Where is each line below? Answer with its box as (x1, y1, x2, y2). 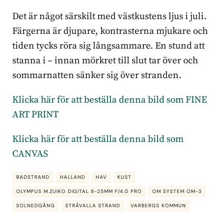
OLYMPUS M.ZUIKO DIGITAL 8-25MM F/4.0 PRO (16, 188, 142, 194)
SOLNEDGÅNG (16, 202, 55, 209)
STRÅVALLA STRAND (65, 202, 120, 209)
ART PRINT (12, 109, 58, 121)
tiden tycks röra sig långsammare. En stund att (12, 40, 205, 52)
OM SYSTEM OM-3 (152, 188, 202, 194)
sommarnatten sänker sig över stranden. (12, 70, 182, 82)
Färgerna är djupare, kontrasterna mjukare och (12, 26, 208, 37)
